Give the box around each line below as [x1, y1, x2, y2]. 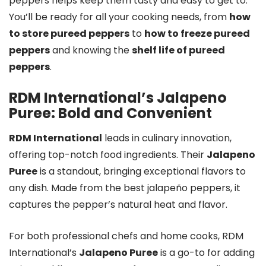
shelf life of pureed [132, 43, 225, 57]
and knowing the [50, 43, 132, 57]
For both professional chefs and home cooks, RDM [9, 229, 243, 243]
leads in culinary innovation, [102, 131, 232, 145]
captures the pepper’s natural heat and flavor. [9, 197, 227, 211]
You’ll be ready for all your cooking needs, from [9, 9, 229, 24]
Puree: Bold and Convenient [9, 103, 212, 123]
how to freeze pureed [144, 26, 250, 40]
